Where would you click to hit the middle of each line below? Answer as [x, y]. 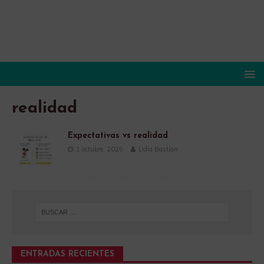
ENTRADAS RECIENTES [67, 254]
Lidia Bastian [158, 149]
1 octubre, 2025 [100, 149]
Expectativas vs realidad [118, 136]
